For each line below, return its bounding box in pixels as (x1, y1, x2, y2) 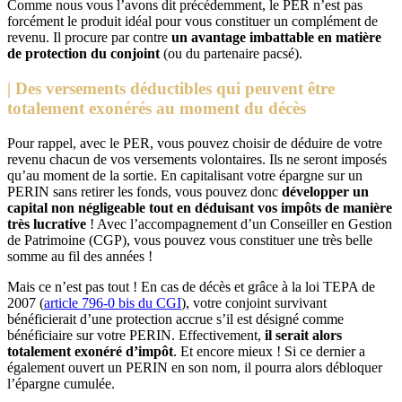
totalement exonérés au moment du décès (7, 99, 306, 118)
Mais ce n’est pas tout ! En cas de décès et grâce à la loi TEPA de (7, 278, 375, 294)
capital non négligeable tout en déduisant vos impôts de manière (7, 199, 392, 215)
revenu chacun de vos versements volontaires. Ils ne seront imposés (7, 151, 387, 167)
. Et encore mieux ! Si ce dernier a (173, 343, 365, 359)
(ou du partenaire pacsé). (160, 46, 302, 62)
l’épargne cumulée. (7, 375, 115, 391)
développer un (282, 183, 369, 199)
